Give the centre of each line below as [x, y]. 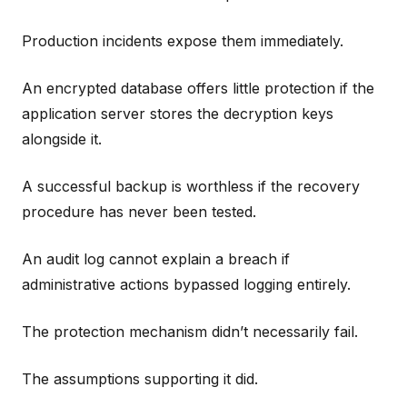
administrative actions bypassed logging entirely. [186, 284]
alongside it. [62, 139]
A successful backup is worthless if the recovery [191, 186]
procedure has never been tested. [139, 211]
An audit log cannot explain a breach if [156, 258]
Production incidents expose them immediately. [183, 40]
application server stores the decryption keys [178, 113]
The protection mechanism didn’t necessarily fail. [190, 331]
